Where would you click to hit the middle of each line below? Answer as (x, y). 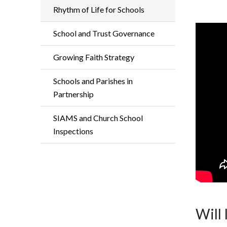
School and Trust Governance (104, 33)
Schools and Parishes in (93, 81)
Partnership (73, 94)
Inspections (73, 131)
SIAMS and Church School (98, 118)
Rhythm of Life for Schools (99, 9)
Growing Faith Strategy (94, 57)
